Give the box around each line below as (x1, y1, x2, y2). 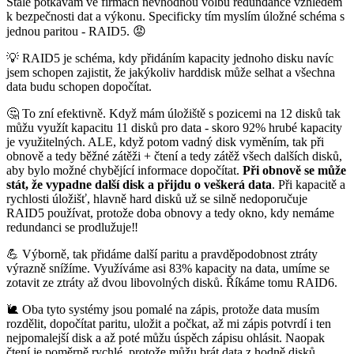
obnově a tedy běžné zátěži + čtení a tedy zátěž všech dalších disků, (6, 149, 342, 164)
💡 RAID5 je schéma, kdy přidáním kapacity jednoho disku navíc (6, 51, 333, 66)
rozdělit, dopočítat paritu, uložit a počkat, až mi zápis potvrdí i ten (6, 317, 331, 331)
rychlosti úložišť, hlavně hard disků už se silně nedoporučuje (6, 192, 307, 206)
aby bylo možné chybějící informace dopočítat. (6, 164, 243, 178)
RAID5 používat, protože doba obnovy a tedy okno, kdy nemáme (6, 206, 334, 220)
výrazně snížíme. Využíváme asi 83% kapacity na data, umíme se (6, 262, 330, 276)
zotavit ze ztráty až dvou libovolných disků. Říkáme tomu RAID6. (6, 276, 337, 290)
